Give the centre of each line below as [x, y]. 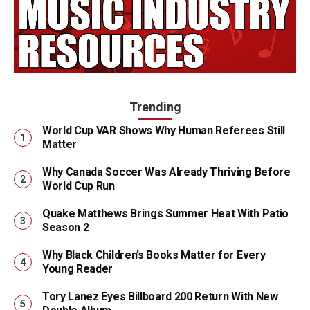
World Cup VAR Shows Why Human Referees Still [164, 131]
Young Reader [78, 269]
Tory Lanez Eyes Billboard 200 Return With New [160, 297]
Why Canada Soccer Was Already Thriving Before [166, 172]
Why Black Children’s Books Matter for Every [154, 255]
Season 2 [66, 228]
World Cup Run [79, 186]
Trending [155, 107]
